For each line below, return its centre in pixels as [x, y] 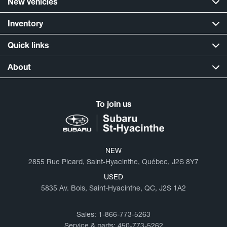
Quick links [28, 45]
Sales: [87, 214]
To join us [113, 103]
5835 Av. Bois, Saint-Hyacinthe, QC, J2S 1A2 [113, 188]
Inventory [25, 23]
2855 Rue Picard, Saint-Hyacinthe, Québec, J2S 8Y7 [113, 162]
